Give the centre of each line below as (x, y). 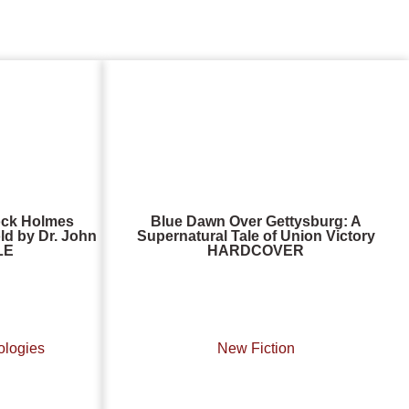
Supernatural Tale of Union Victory (256, 236)
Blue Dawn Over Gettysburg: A (256, 222)
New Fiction (256, 348)
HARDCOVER (256, 251)
